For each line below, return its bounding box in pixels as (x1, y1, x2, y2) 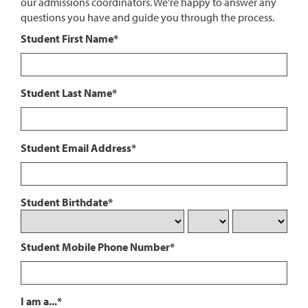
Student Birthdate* (21, 195, 113, 209)
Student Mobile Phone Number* (21, 239, 175, 254)
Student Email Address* (21, 140, 136, 155)
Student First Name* (21, 31, 118, 45)
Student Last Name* (21, 86, 117, 100)
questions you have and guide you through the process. (21, 10, 274, 24)
